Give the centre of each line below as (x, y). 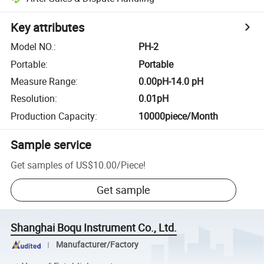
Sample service (51, 144)
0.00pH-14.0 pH (171, 81)
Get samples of (42, 165)
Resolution (33, 99)
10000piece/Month (179, 116)
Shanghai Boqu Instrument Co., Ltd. (94, 228)
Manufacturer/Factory (97, 245)
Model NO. (32, 47)
